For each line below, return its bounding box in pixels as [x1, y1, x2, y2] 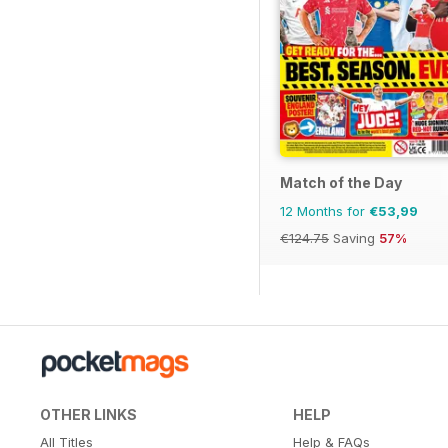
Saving [329, 230, 379, 247]
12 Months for [280, 203, 369, 220]
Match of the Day [280, 174, 402, 192]
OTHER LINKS [40, 406, 137, 424]
